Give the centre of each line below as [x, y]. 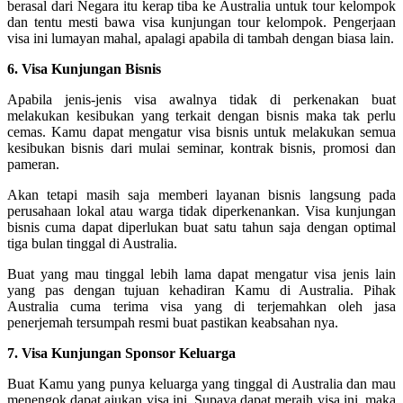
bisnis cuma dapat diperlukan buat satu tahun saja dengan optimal [201, 227]
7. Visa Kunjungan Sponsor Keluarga [121, 353]
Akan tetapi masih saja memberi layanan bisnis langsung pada [201, 194]
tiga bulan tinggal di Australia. [92, 243]
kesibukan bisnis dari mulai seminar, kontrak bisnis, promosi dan [201, 148]
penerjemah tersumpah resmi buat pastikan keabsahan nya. [173, 322]
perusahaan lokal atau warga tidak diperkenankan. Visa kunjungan [201, 210]
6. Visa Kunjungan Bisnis [84, 68]
